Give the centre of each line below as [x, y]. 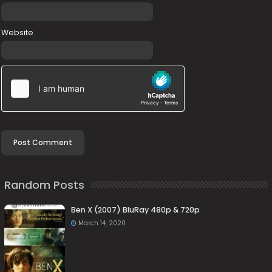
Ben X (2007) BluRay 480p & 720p [136, 209]
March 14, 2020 [102, 223]
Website [18, 32]
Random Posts [45, 185]
